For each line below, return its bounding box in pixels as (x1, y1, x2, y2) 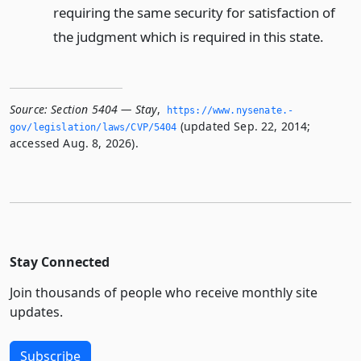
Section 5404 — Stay (51, 101, 158, 117)
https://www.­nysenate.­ (166, 104, 294, 116)
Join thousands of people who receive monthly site (10, 283, 317, 301)
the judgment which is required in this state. (52, 27, 324, 46)
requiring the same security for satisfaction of (52, 2, 335, 22)
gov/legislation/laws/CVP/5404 (10, 121, 177, 133)
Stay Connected (10, 252, 110, 271)
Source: (10, 101, 48, 117)
